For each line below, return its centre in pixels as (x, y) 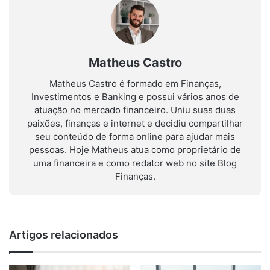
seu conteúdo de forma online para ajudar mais (135, 136)
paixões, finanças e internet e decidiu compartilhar (135, 123)
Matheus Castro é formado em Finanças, (135, 83)
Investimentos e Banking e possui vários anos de (135, 96)
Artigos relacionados (64, 234)
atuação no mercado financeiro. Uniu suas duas (135, 110)
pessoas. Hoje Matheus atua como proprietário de (135, 149)
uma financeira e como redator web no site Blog (135, 163)
